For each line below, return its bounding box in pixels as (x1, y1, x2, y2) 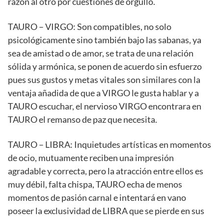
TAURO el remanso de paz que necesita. (8, 114, 157, 125)
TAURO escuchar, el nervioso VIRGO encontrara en (8, 101, 201, 112)
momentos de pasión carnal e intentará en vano (8, 192, 186, 203)
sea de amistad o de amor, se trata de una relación (8, 48, 193, 59)
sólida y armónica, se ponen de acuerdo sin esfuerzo (8, 61, 202, 72)
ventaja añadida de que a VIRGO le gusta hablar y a (8, 87, 199, 99)
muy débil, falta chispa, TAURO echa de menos (8, 179, 182, 190)
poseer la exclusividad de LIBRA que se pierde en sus (8, 205, 204, 217)
